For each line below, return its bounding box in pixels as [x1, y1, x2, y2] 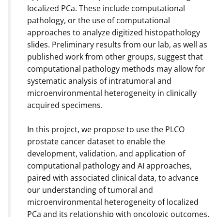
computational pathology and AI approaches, [27, 160, 192, 171]
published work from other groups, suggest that [27, 51, 203, 62]
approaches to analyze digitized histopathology [27, 27, 200, 38]
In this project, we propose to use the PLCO [27, 124, 185, 135]
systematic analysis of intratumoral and [27, 75, 171, 86]
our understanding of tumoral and [27, 184, 153, 195]
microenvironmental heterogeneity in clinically [27, 87, 197, 98]
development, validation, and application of [27, 148, 185, 159]
